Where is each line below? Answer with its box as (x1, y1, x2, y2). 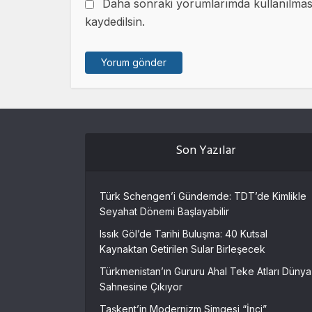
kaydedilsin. (85, 14, 145, 29)
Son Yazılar (175, 139, 236, 164)
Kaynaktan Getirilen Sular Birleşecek (100, 242, 265, 255)
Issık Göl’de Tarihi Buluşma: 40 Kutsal (100, 227, 267, 240)
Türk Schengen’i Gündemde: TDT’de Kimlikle (100, 189, 306, 202)
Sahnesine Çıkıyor (100, 280, 182, 292)
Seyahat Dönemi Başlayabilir (100, 205, 229, 217)
